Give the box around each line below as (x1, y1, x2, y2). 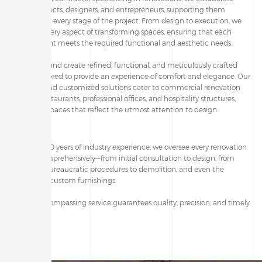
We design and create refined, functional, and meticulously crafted (12, 60, 237, 69)
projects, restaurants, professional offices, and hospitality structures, (12, 94, 236, 102)
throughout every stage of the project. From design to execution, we (12, 16, 242, 25)
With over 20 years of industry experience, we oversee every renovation (12, 142, 247, 151)
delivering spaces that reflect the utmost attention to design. (12, 105, 218, 113)
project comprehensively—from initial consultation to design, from (12, 153, 235, 162)
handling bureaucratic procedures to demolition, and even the (12, 164, 224, 173)
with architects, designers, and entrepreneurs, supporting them (12, 5, 225, 13)
